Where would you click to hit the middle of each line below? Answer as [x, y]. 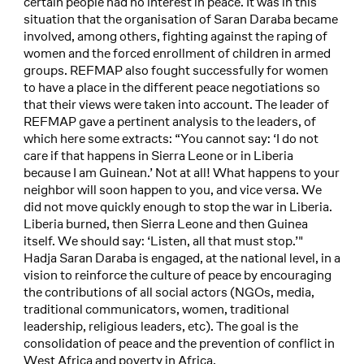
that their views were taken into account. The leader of [176, 104]
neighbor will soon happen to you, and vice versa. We [172, 189]
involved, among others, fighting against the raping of [175, 36]
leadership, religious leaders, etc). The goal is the [160, 326]
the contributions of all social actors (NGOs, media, [169, 292]
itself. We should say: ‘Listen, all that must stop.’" [163, 240]
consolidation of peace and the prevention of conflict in [179, 343]
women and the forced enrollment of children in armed [177, 53]
